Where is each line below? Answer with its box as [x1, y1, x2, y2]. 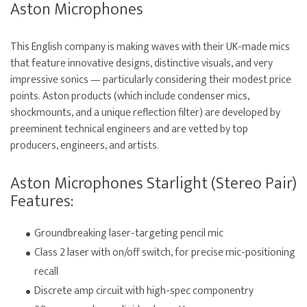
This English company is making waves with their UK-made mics [10, 38, 290, 57]
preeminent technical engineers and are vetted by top [10, 120, 248, 139]
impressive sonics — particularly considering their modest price [10, 71, 291, 90]
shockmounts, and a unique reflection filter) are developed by [10, 103, 280, 123]
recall [34, 262, 58, 282]
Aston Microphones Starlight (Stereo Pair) [10, 170, 297, 198]
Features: [10, 188, 73, 216]
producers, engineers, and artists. [10, 136, 159, 156]
